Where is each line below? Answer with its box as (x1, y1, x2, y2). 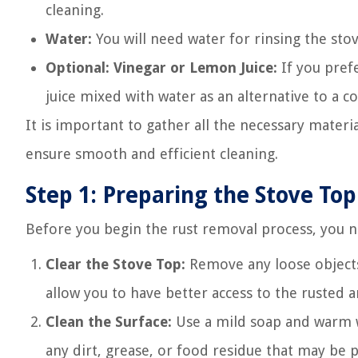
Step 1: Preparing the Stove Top (26, 182, 356, 209)
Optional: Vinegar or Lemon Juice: (46, 59, 277, 76)
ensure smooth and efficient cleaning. (26, 145, 278, 162)
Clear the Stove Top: (46, 256, 185, 272)
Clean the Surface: (46, 313, 172, 330)
